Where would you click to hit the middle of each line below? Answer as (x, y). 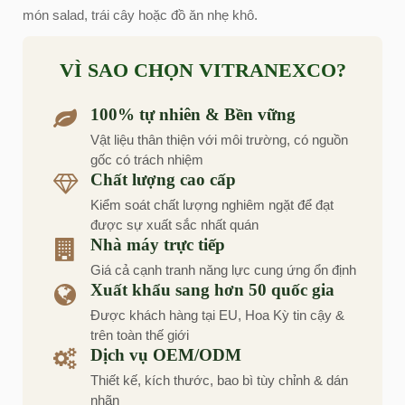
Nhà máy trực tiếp (158, 245)
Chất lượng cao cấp (163, 179)
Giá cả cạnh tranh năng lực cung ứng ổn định (223, 270)
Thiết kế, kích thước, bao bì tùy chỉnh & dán (219, 380)
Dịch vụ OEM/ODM (166, 355)
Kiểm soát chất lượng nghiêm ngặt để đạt (212, 205)
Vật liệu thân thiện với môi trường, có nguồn (219, 140)
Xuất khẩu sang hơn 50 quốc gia (212, 290)
